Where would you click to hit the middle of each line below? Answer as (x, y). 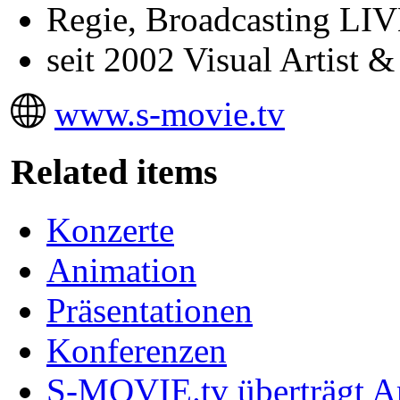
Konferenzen (137, 350)
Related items (114, 172)
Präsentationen (150, 310)
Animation (121, 270)
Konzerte (110, 229)
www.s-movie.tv (170, 114)
